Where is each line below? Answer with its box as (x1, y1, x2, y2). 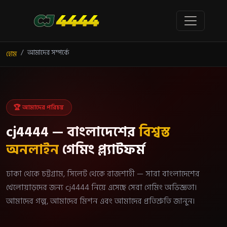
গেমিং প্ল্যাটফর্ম (59, 139, 145, 162)
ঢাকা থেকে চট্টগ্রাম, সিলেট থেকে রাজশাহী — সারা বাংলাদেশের (6, 167, 200, 181)
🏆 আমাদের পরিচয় (14, 102, 64, 112)
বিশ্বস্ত (139, 121, 170, 144)
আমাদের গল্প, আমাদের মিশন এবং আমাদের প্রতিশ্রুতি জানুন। (6, 195, 195, 208)
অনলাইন (6, 139, 59, 162)
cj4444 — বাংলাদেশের (6, 121, 139, 144)
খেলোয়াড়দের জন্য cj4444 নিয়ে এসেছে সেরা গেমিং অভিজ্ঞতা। (6, 181, 197, 195)
